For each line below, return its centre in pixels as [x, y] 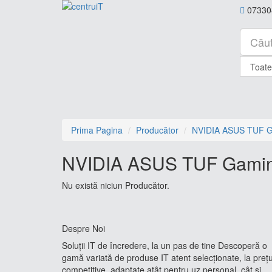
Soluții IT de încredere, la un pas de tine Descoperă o [165, 246]
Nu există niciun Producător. [116, 185]
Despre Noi [83, 229]
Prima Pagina [97, 130]
